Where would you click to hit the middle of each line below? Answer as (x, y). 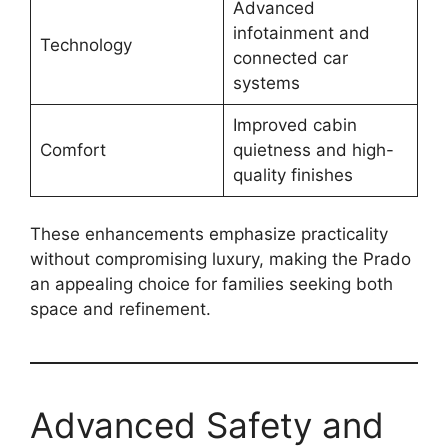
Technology (85, 44)
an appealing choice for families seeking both (211, 284)
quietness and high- (313, 149)
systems (266, 82)
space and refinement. (120, 309)
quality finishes (292, 174)
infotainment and (301, 32)
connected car (290, 57)
